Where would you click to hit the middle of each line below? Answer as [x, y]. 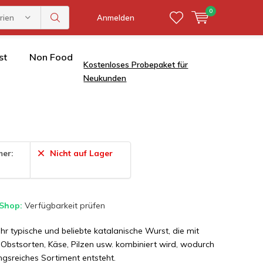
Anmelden [116, 18]
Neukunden [105, 78]
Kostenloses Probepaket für [136, 64]
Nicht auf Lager [80, 153]
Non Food [51, 57]
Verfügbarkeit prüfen [65, 205]
